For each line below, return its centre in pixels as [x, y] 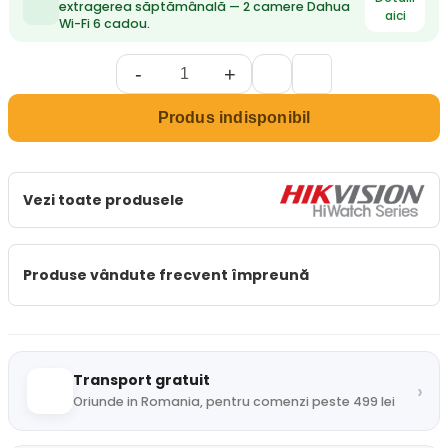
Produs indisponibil [234, 117]
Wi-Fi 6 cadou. [104, 23]
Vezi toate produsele [103, 199]
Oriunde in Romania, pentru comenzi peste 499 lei [234, 401]
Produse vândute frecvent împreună [166, 274]
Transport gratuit [141, 380]
